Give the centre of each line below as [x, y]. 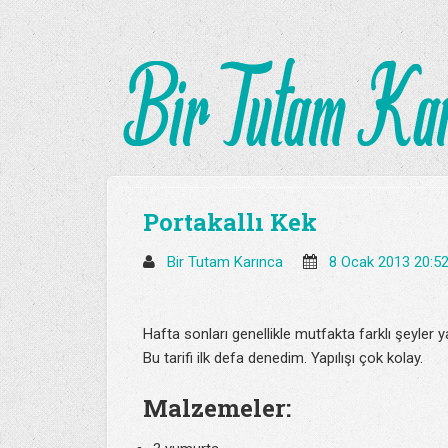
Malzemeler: [217, 408]
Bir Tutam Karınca [227, 262]
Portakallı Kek [230, 222]
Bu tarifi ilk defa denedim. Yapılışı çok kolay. [283, 358]
